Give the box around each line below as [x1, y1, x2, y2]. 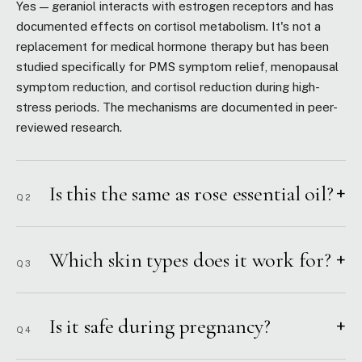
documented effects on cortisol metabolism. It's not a [16, 19, 321, 33]
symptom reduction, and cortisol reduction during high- [16, 80, 320, 94]
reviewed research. [16, 120, 122, 134]
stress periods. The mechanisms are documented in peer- [16, 100, 338, 114]
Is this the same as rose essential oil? [44, 181, 334, 206]
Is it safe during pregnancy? [44, 314, 271, 339]
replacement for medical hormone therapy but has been [16, 40, 329, 53]
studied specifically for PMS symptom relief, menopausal [16, 60, 339, 74]
